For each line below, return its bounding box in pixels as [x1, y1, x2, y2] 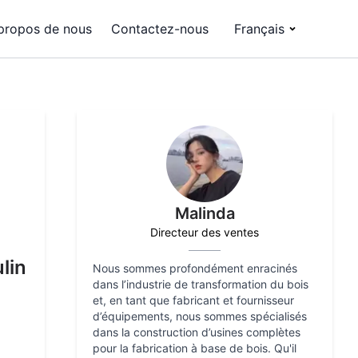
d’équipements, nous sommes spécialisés [93, 309, 307, 323]
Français [234, 21, 284, 37]
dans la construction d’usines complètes [93, 325, 300, 339]
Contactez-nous [111, 21, 209, 37]
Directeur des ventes [150, 225, 259, 239]
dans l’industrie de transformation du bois [93, 277, 308, 291]
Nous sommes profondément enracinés [93, 261, 297, 275]
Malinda [174, 204, 235, 223]
